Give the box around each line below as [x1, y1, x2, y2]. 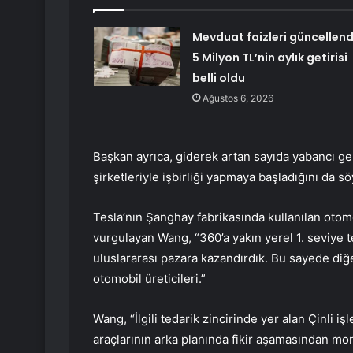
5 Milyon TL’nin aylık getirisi [191, 50, 347, 66]
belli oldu [191, 70, 245, 87]
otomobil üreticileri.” [93, 271, 206, 287]
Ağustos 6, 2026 [202, 92, 273, 105]
